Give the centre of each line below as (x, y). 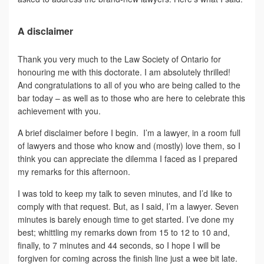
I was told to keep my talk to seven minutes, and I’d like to (125, 193)
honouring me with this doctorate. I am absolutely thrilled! (124, 72)
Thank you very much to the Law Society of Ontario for (119, 59)
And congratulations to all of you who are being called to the (129, 85)
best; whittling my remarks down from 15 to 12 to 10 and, (124, 232)
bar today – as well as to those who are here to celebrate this (131, 98)
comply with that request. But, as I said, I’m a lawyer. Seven (128, 206)
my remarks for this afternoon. (74, 171)
